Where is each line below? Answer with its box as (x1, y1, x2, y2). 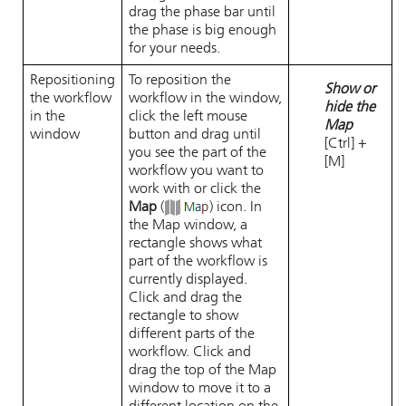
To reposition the (129, 73, 231, 88)
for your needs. (129, 42, 220, 56)
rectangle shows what (129, 237, 262, 251)
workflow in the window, (129, 92, 282, 106)
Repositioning (30, 73, 115, 88)
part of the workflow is (129, 255, 267, 269)
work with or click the (129, 182, 261, 197)
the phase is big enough (129, 24, 276, 38)
